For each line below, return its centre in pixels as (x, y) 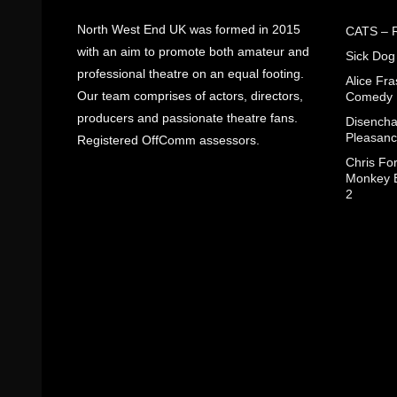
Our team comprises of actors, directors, (190, 96)
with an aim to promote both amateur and (193, 51)
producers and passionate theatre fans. (187, 118)
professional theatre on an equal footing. (191, 74)
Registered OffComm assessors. (168, 140)
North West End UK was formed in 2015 (189, 29)
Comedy (369, 97)
